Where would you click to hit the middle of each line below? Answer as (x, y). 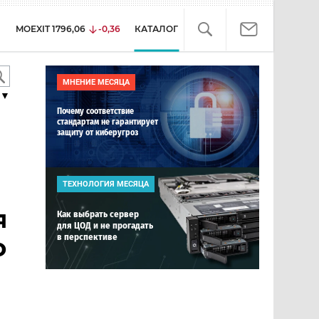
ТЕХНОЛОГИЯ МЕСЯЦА (106, 184)
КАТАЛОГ (156, 29)
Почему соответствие (95, 111)
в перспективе (87, 237)
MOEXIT (33, 29)
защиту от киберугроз (98, 132)
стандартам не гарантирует (108, 122)
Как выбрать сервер (98, 214)
